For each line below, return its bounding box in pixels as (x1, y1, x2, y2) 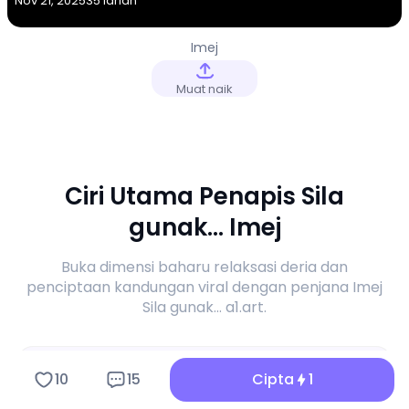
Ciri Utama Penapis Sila (65, 180, 344, 213)
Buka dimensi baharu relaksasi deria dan (61, 257, 348, 278)
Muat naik (176, 80, 233, 98)
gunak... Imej (128, 211, 281, 244)
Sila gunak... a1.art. (142, 297, 267, 318)
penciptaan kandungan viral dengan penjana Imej (26, 277, 383, 298)
